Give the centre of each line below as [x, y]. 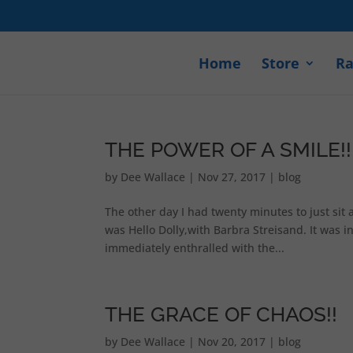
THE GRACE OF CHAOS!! [221, 314]
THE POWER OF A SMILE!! [228, 150]
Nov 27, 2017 [231, 177]
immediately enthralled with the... [194, 248]
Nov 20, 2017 [231, 342]
